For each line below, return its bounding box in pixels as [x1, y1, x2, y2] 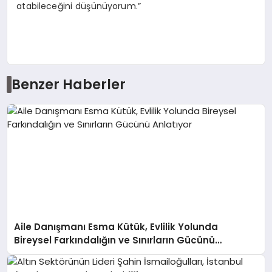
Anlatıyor [14, 247, 58, 260]
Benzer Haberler [11, 75, 126, 95]
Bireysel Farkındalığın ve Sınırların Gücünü [14, 234, 216, 247]
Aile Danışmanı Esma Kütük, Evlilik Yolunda [14, 220, 219, 234]
